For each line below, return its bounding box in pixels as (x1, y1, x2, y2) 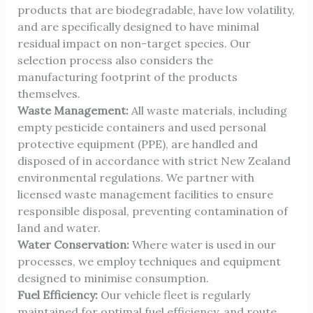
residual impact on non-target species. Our (17, 36, 251, 51)
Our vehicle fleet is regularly (97, 288, 250, 303)
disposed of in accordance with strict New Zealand (17, 154, 291, 168)
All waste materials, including (128, 103, 287, 118)
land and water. (17, 221, 101, 235)
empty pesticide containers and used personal (17, 120, 266, 135)
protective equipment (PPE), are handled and (17, 137, 258, 152)
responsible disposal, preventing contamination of (17, 204, 288, 219)
